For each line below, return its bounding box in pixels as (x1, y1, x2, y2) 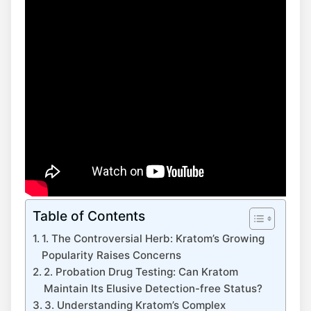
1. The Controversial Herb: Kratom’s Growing (42, 232, 265, 245)
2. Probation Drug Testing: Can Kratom (44, 265, 239, 278)
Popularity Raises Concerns (42, 249, 182, 262)
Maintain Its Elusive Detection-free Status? (44, 282, 263, 295)
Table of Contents (33, 208, 145, 224)
